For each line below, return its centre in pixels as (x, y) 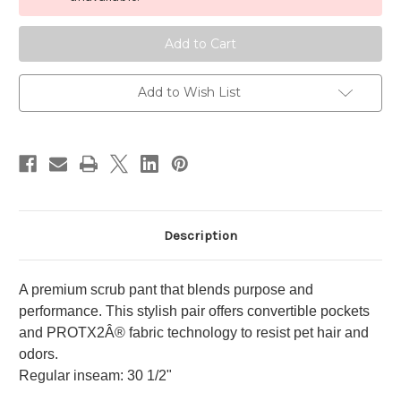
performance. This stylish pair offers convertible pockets (194, 311)
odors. (38, 354)
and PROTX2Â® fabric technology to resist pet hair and (194, 333)
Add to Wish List (189, 93)
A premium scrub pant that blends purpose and (166, 290)
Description (200, 236)
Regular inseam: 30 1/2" (95, 376)
